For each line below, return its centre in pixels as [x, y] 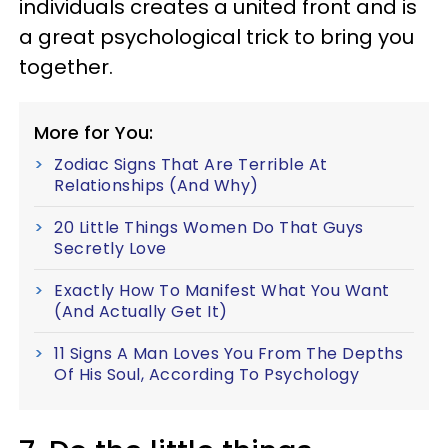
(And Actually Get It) [141, 311]
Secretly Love [110, 248]
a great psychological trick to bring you [216, 36]
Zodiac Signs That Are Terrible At [191, 164]
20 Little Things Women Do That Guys [209, 227]
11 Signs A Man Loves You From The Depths [228, 353]
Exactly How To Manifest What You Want [222, 290]
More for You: [93, 132]
